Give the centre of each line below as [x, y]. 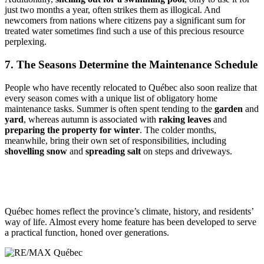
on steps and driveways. [187, 151]
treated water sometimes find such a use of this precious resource [124, 31]
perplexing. [26, 42]
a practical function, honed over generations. [88, 232]
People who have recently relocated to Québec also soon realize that [131, 87]
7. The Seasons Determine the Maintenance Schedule [131, 64]
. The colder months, [178, 130]
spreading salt [113, 151]
